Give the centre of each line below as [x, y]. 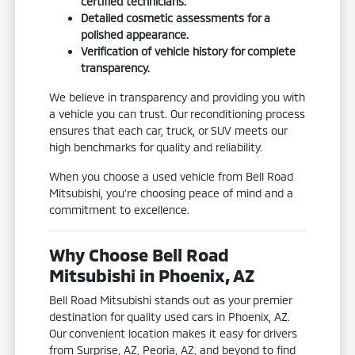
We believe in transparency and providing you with [177, 97]
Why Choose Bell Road [139, 254]
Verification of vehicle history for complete [189, 51]
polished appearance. [135, 34]
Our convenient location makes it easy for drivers [174, 333]
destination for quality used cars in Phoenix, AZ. [170, 316]
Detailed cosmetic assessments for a [176, 17]
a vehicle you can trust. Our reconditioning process [177, 113]
